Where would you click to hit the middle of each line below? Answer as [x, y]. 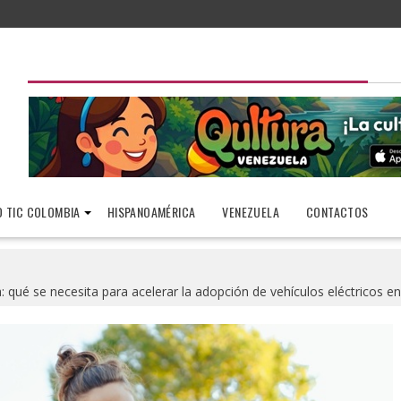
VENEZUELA [251, 212]
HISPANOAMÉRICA [151, 212]
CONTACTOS [337, 212]
